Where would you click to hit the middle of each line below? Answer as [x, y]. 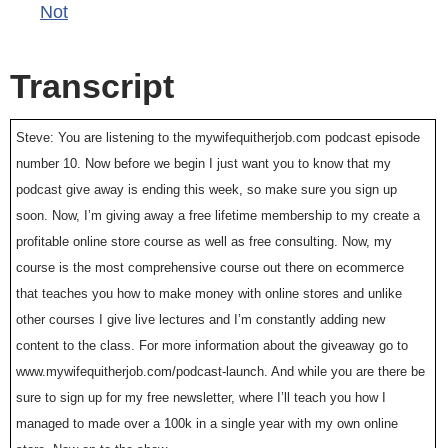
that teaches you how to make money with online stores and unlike [209, 293]
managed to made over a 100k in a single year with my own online [207, 423]
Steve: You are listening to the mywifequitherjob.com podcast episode [218, 137]
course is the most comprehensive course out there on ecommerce [210, 267]
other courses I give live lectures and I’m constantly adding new [200, 319]
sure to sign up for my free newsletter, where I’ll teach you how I [201, 397]
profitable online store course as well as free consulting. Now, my [204, 241]
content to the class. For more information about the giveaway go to [212, 345]
